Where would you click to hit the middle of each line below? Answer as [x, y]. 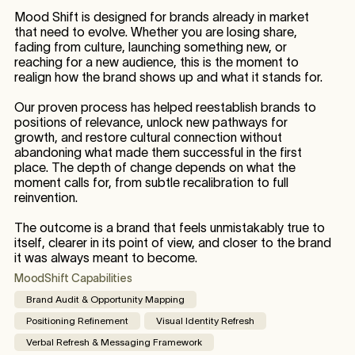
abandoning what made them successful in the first [158, 153]
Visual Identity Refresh [205, 321]
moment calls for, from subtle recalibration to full [151, 183]
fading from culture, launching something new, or [150, 47]
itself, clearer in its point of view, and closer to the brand [172, 243]
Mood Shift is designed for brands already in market [161, 17]
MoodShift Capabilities [73, 279]
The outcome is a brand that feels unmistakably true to [169, 228]
